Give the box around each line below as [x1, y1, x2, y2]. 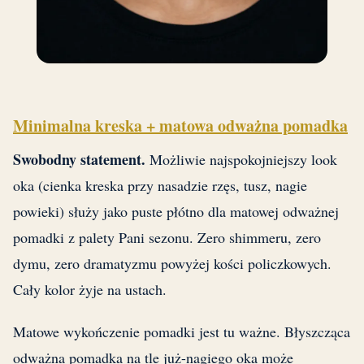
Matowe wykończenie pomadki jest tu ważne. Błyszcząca [13, 322, 350, 342]
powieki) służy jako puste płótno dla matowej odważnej [13, 201, 339, 222]
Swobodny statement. [13, 149, 145, 171]
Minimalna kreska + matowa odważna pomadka [13, 114, 348, 138]
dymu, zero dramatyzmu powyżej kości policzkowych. [13, 253, 331, 274]
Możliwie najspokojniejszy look [145, 149, 337, 170]
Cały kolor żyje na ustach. [13, 279, 167, 300]
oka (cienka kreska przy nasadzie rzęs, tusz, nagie [13, 175, 307, 196]
